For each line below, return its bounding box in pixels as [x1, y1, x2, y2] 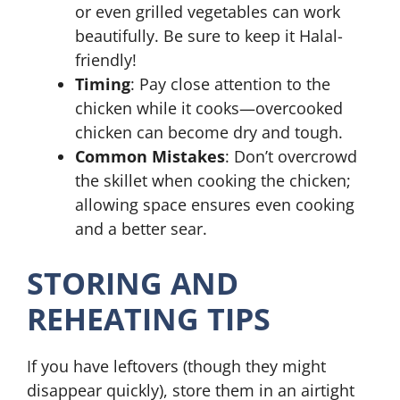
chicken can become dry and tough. [75, 121, 343, 143]
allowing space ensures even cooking [75, 194, 354, 215]
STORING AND [27, 262, 238, 304]
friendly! [75, 49, 137, 71]
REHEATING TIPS [27, 298, 271, 339]
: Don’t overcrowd [225, 146, 357, 167]
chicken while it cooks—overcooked [75, 97, 343, 119]
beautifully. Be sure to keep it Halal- [75, 25, 343, 46]
